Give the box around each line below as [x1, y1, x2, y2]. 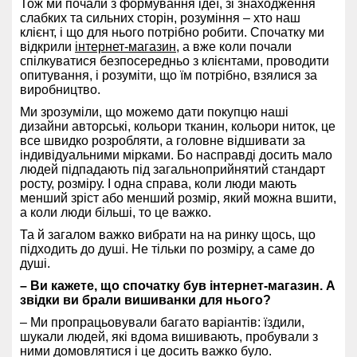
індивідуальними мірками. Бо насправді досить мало [20, 147, 332, 162]
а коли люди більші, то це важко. [20, 205, 211, 219]
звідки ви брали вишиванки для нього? [20, 292, 271, 307]
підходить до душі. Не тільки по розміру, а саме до [20, 241, 315, 256]
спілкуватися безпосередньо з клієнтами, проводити [20, 53, 329, 68]
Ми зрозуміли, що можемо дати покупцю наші [20, 104, 288, 119]
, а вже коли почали [176, 39, 292, 53]
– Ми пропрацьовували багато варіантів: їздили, [20, 315, 304, 329]
